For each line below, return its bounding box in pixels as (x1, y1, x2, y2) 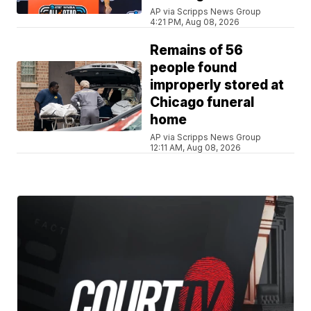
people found (150, 60, 237, 76)
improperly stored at (150, 77, 285, 94)
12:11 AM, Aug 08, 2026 (150, 142, 242, 153)
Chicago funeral (150, 94, 255, 111)
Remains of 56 (150, 42, 244, 59)
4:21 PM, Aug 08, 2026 (150, 17, 240, 28)
